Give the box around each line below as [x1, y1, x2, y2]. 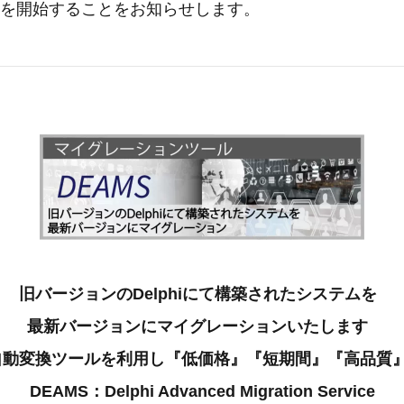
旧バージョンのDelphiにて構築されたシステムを [18, 285, 377, 303]
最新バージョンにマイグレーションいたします [27, 317, 368, 335]
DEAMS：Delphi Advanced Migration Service [29, 382, 375, 400]
